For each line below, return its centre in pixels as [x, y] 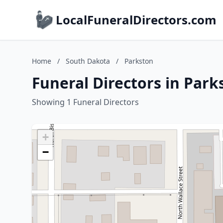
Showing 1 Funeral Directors [85, 102]
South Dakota [88, 61]
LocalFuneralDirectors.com [136, 20]
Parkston [139, 61]
